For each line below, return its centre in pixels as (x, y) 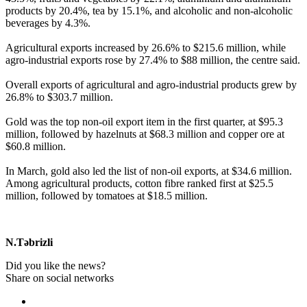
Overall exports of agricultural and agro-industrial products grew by (151, 84)
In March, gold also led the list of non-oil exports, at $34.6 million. (149, 171)
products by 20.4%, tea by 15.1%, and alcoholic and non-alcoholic (149, 10)
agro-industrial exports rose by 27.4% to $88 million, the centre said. (153, 60)
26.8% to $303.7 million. (59, 97)
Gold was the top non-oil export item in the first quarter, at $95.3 (144, 121)
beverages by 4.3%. (48, 23)
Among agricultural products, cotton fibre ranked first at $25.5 (139, 183)
